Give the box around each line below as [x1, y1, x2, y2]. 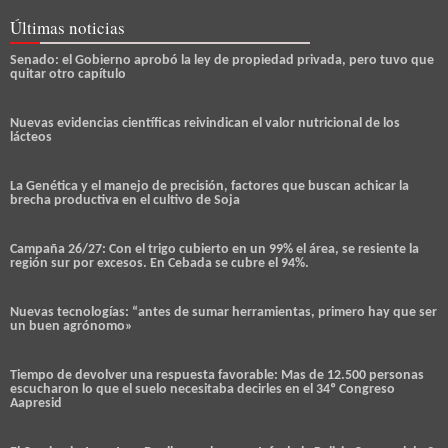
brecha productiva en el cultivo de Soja [10, 193, 240, 209]
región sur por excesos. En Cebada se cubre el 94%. [10, 256, 309, 272]
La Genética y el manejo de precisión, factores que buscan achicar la [10, 179, 409, 195]
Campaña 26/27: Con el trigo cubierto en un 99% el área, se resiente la [10, 242, 419, 258]
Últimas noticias [10, 16, 125, 40]
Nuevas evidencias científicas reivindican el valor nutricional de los [10, 116, 400, 132]
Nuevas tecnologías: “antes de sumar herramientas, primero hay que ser [10, 305, 437, 321]
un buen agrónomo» [10, 319, 133, 335]
